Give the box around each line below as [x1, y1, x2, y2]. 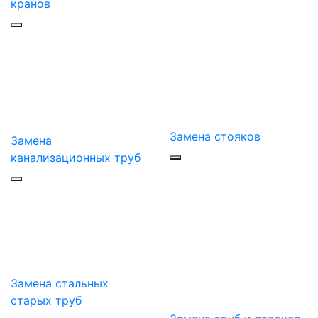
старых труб [11, 293, 82, 308]
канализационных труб [11, 150, 141, 165]
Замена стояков [170, 128, 261, 143]
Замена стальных [11, 276, 109, 291]
